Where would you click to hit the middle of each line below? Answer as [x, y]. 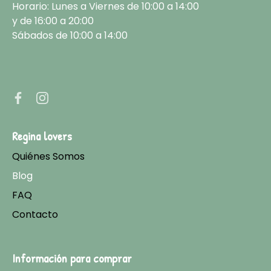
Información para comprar [72, 258]
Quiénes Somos [48, 157]
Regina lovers [42, 136]
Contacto [35, 215]
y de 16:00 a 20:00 [53, 21]
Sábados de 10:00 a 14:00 [70, 36]
